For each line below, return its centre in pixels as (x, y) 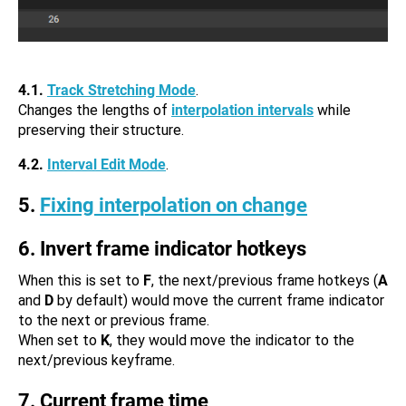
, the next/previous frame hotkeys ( (265, 280)
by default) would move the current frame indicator (219, 300)
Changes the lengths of (95, 110)
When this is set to (81, 280)
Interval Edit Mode (106, 164)
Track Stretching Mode (121, 90)
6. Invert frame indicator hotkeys (162, 249)
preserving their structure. (101, 130)
